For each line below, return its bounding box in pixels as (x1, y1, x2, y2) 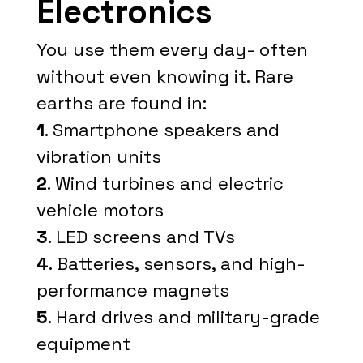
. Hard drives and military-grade (47, 305, 320, 328)
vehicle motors (36, 199, 164, 221)
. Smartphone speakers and (44, 118, 280, 141)
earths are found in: (36, 92, 207, 114)
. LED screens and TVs (47, 225, 235, 248)
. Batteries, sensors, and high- (48, 252, 305, 275)
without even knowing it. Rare (36, 65, 293, 88)
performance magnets (36, 279, 229, 301)
